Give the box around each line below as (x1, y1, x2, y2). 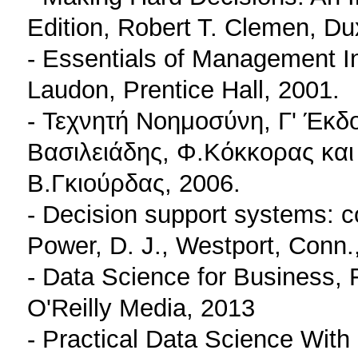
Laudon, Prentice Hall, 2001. (27, 75, 340, 105)
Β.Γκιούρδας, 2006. (27, 169, 241, 198)
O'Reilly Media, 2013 (27, 293, 255, 323)
